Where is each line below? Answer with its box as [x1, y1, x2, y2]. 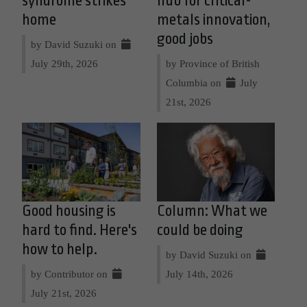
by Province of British [165, 57, 260, 69]
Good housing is [22, 201, 116, 220]
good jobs [156, 29, 213, 48]
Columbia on [165, 76, 224, 88]
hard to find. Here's [22, 221, 137, 239]
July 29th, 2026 [31, 57, 98, 69]
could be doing [156, 221, 243, 239]
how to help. [22, 240, 97, 258]
